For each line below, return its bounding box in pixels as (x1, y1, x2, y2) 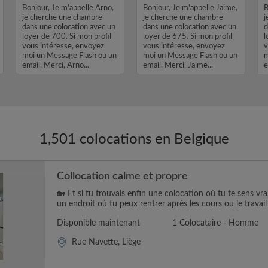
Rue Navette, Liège (72, 238, 141, 246)
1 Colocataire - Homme (172, 219, 258, 227)
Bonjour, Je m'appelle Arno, (22, 4, 114, 12)
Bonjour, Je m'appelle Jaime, (143, 4, 237, 12)
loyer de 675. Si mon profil (143, 33, 232, 41)
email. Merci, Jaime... (143, 62, 213, 69)
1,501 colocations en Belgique (39, 132, 229, 147)
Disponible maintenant (57, 219, 140, 227)
